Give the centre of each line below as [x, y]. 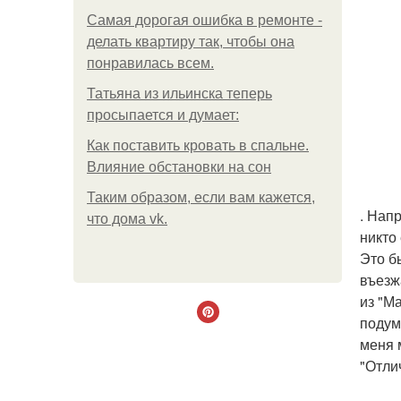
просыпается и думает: [163, 115]
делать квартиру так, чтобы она [191, 42]
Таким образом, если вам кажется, [201, 197]
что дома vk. [127, 219]
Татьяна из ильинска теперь [179, 94]
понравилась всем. [150, 63]
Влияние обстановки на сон [179, 167]
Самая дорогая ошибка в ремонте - [205, 20]
